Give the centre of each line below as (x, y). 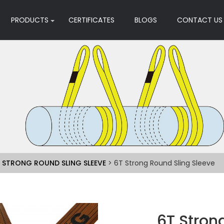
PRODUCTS (30, 20)
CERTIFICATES (91, 20)
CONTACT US (200, 20)
